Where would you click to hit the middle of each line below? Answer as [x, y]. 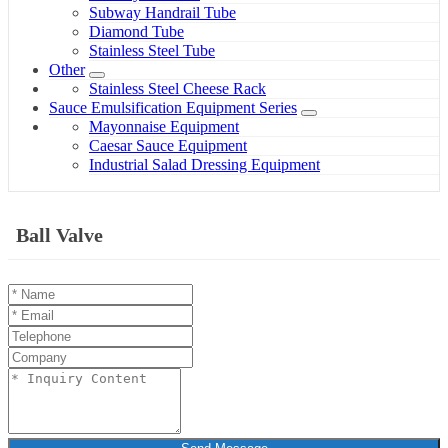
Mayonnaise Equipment [164, 127]
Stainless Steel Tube [152, 51]
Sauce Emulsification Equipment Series [173, 108]
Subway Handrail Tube [162, 13]
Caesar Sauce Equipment [168, 146]
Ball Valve [59, 235]
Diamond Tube [136, 32]
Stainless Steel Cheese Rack [177, 89]
